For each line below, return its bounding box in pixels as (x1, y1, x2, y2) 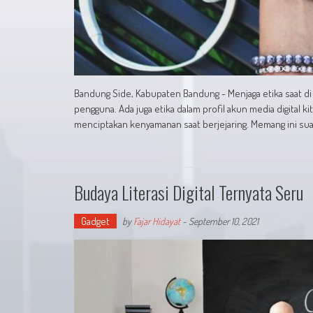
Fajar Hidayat (133, 215, 180, 228)
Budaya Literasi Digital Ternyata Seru (74, 179, 303, 207)
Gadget (81, 214, 110, 228)
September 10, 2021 (189, 215, 259, 228)
